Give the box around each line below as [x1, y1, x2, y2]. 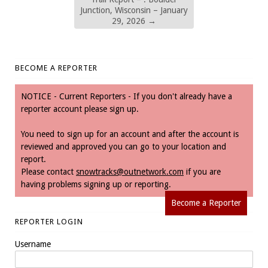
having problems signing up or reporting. [21, 179, 171, 189]
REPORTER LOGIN [15, 217, 83, 226]
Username [15, 239, 51, 249]
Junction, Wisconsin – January [80, 5, 188, 15]
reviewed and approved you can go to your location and [21, 141, 226, 151]
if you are [184, 166, 221, 176]
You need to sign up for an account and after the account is [21, 129, 239, 139]
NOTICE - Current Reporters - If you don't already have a [21, 91, 232, 101]
